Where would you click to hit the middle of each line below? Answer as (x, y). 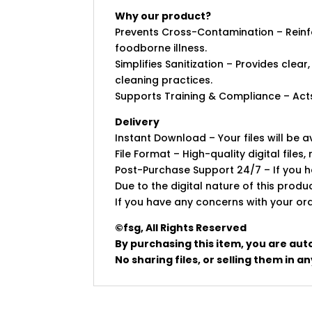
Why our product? (163, 16)
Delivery (138, 122)
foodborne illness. (161, 48)
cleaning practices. (164, 80)
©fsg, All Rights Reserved (181, 228)
